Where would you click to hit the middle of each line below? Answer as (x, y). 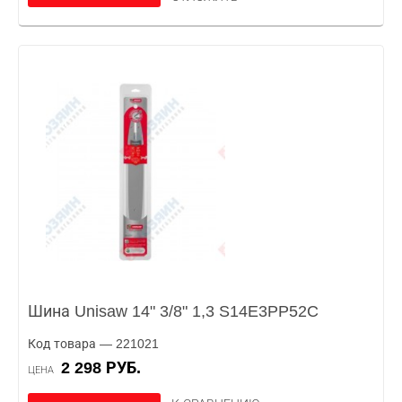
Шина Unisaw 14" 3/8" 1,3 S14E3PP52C (173, 311)
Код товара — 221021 (93, 344)
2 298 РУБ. (105, 368)
